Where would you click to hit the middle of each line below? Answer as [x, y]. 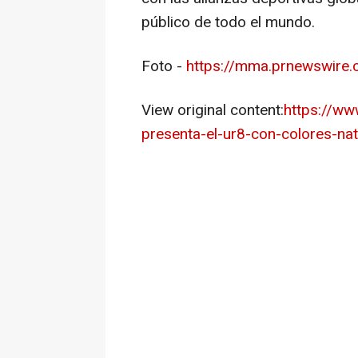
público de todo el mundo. [228, 22]
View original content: [213, 110]
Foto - [164, 66]
